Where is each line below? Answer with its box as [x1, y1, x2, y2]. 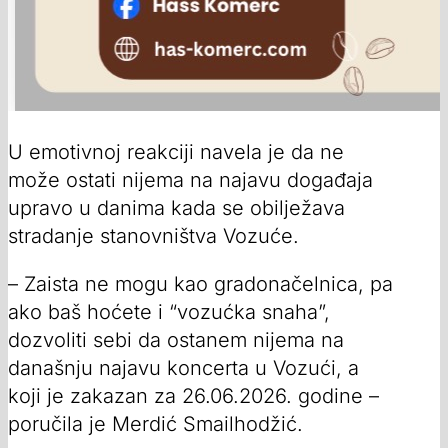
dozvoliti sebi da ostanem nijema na [8, 327, 344, 352]
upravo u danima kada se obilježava [8, 195, 345, 220]
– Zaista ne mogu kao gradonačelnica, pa [8, 271, 393, 296]
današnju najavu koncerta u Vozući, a [8, 355, 359, 380]
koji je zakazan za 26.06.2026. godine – [8, 383, 379, 408]
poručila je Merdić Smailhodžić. [8, 411, 303, 436]
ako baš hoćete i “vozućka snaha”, [8, 299, 330, 324]
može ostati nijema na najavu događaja [8, 167, 373, 192]
